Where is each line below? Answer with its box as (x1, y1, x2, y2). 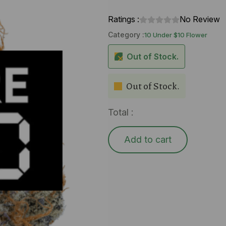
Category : (108, 30, 144, 39)
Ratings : (108, 14, 139, 24)
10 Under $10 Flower (144, 30, 207, 39)
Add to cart (124, 134, 172, 145)
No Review (180, 14, 220, 24)
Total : (108, 107, 133, 118)
